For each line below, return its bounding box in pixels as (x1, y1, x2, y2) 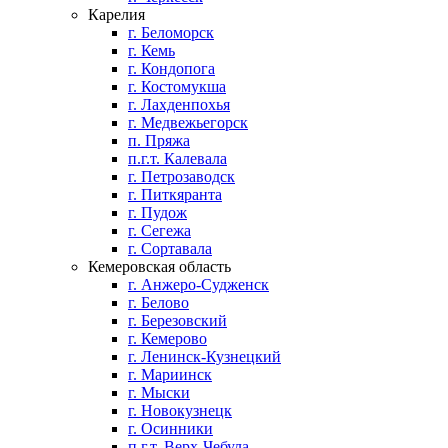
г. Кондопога (128, 60, 215, 77)
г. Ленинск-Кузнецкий (128, 348, 281, 365)
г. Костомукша (128, 78, 226, 95)
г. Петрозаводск (128, 168, 235, 185)
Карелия (88, 6, 145, 23)
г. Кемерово (128, 330, 207, 347)
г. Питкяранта (128, 186, 222, 203)
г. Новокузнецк (128, 402, 232, 419)
